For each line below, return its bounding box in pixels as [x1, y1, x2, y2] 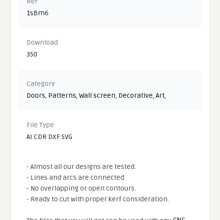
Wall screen [79, 91, 116, 100]
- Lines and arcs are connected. [27, 173, 126, 182]
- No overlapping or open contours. [27, 184, 137, 193]
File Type [27, 121, 55, 130]
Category [27, 80, 55, 88]
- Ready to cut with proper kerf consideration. [27, 195, 169, 204]
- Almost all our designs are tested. [27, 163, 137, 171]
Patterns [48, 91, 77, 100]
